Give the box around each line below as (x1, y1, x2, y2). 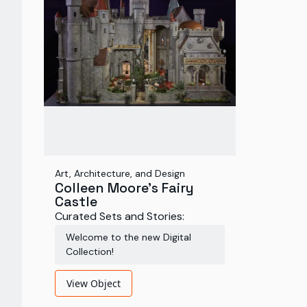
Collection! (66, 245, 114, 258)
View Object (66, 277, 121, 290)
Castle (55, 193, 97, 210)
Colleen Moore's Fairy (55, 179, 194, 197)
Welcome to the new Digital (66, 231, 191, 243)
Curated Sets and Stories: (55, 209, 184, 223)
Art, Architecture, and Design (55, 167, 185, 180)
